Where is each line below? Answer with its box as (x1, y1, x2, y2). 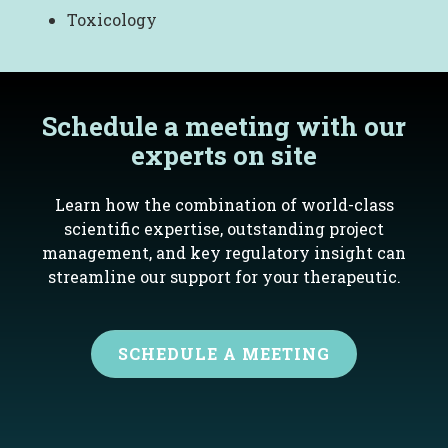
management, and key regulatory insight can (42, 241, 406, 263)
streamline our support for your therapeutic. (47, 265, 401, 287)
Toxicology (67, 9, 158, 31)
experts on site (131, 138, 317, 173)
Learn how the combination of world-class (54, 193, 394, 215)
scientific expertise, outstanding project (64, 217, 384, 239)
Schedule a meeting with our (42, 109, 406, 144)
